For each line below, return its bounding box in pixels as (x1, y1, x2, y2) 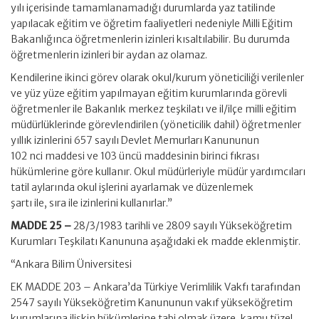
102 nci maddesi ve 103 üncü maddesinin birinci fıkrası (11, 150, 259, 162)
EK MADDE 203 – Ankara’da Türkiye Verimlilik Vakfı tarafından (11, 281, 300, 293)
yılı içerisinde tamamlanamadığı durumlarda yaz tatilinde (11, 1, 276, 14)
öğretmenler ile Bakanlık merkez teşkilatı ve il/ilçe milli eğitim (11, 103, 296, 115)
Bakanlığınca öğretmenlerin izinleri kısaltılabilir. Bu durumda (11, 33, 290, 46)
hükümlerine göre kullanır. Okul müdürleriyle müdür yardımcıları (11, 165, 305, 178)
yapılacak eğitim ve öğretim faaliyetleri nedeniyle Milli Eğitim (11, 17, 293, 30)
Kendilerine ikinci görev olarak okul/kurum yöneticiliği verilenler (11, 71, 304, 84)
